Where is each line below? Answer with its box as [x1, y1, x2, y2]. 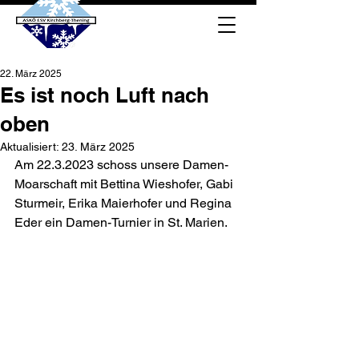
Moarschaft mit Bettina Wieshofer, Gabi [14, 176, 236, 192]
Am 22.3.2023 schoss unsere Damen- [14, 157, 228, 172]
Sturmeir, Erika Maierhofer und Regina [14, 196, 235, 211]
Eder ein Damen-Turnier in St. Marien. [14, 215, 228, 230]
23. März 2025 [62, 140, 135, 153]
